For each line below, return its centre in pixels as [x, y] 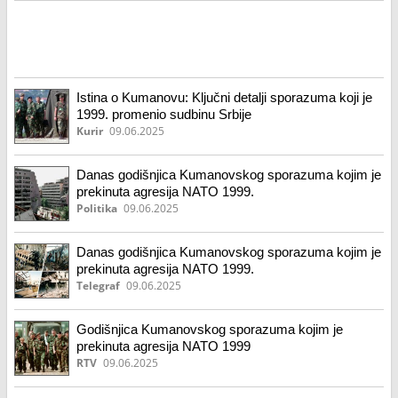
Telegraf [98, 286]
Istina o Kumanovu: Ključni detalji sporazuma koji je [224, 97]
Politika [97, 208]
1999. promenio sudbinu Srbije [164, 114]
